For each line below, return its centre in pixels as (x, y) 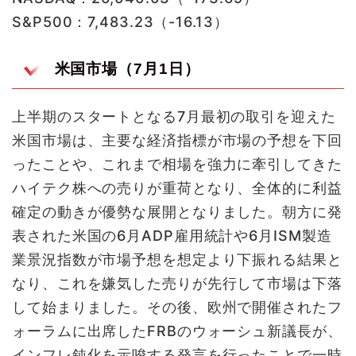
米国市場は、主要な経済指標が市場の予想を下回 (177, 141)
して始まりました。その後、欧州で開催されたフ (177, 308)
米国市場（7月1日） (127, 69)
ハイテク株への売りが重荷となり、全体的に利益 (177, 188)
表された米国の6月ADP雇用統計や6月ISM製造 (172, 236)
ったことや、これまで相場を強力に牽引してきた (177, 164)
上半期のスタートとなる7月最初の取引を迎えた (174, 117)
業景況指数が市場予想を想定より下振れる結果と (177, 260)
